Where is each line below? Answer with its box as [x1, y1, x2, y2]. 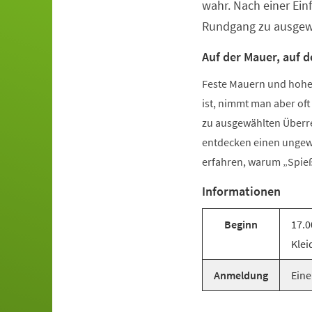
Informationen [201, 183, 281, 200]
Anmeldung [213, 268, 268, 283]
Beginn [224, 217, 258, 232]
